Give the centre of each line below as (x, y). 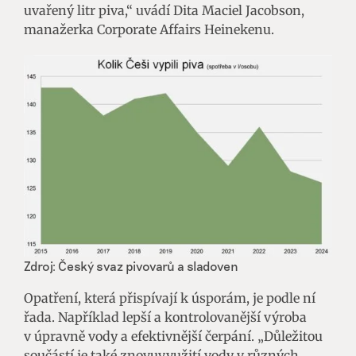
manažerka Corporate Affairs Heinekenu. (149, 29)
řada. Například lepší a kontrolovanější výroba (165, 317)
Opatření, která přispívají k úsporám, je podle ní (170, 298)
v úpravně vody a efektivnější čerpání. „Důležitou (173, 336)
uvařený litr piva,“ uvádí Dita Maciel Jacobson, (164, 10)
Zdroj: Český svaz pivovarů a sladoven (131, 265)
